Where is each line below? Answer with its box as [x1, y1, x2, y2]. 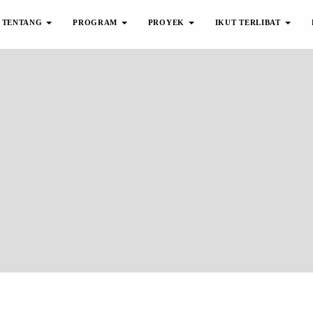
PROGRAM [73, 18, 120, 27]
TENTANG [1, 18, 45, 27]
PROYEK [147, 18, 187, 27]
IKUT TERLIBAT [214, 18, 284, 27]
